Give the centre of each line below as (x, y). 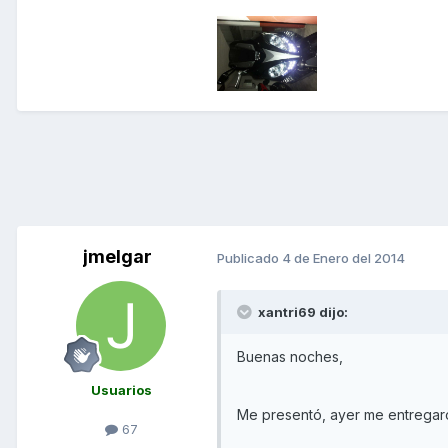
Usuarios (121, 390)
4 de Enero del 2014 (343, 257)
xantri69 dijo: (301, 312)
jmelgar (117, 257)
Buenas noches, (290, 357)
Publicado (249, 257)
